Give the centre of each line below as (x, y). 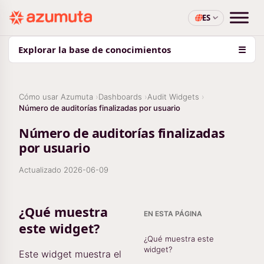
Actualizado (41, 170)
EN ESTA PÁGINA (173, 214)
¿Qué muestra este (179, 239)
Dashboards (120, 97)
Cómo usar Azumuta (56, 97)
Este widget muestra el (70, 254)
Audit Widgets (173, 97)
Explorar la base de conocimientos (95, 49)
